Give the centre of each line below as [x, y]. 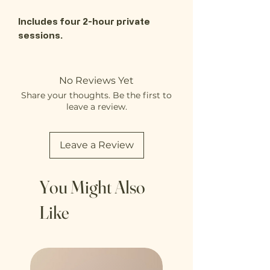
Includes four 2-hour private [84, 22]
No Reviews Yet [96, 81]
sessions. [40, 36]
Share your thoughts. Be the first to [96, 96]
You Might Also [92, 187]
